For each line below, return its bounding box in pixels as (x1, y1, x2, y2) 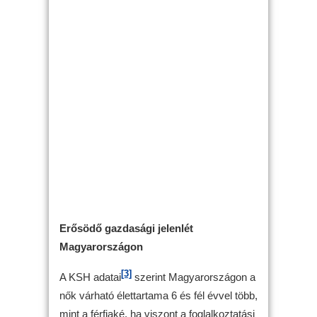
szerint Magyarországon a (132, 270, 255, 283)
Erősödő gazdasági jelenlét (59, 221, 193, 234)
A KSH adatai (59, 270, 121, 283)
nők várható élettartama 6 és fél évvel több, (59, 289, 258, 301)
